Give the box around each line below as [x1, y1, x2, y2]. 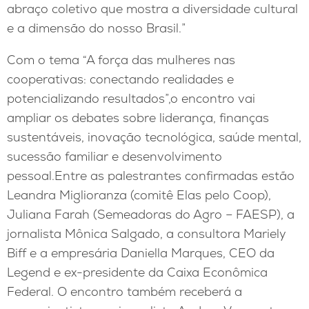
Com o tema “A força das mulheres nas [7, 51, 235, 68]
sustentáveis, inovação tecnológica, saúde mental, [7, 128, 301, 145]
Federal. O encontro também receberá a [7, 283, 242, 299]
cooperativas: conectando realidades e [7, 70, 234, 87]
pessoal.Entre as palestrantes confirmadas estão [7, 167, 295, 183]
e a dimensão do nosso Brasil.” [7, 20, 186, 37]
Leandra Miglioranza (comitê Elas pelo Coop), [7, 186, 271, 203]
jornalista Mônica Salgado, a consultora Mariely [7, 225, 286, 241]
